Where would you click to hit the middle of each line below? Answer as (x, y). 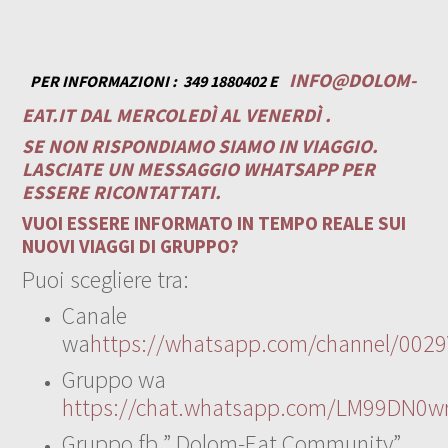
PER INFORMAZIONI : (105, 80)
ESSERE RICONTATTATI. (122, 191)
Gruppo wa (114, 379)
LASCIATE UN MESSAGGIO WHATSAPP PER (199, 168)
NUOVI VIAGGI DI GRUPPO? (131, 245)
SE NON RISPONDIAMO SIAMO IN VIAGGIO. (200, 145)
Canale (95, 315)
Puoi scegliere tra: (106, 279)
